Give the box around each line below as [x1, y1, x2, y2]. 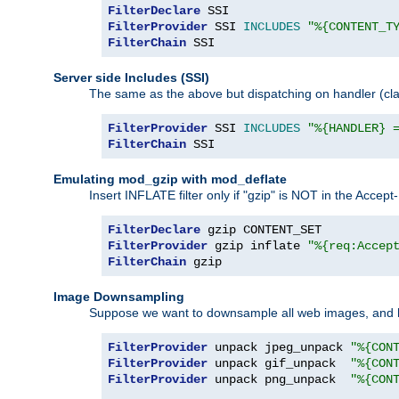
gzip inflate [208, 238, 307, 253]
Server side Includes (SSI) [53, 69, 209, 85]
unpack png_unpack [208, 371, 350, 387]
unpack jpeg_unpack [208, 339, 350, 354]
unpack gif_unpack [208, 355, 350, 370]
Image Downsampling [53, 289, 184, 304]
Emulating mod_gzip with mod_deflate [53, 171, 287, 186]
